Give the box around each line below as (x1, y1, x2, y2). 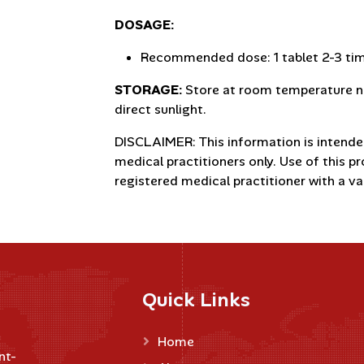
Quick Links (142, 286, 250, 312)
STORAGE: (115, 80, 182, 98)
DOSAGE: (115, 15, 174, 33)
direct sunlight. (115, 100, 206, 118)
